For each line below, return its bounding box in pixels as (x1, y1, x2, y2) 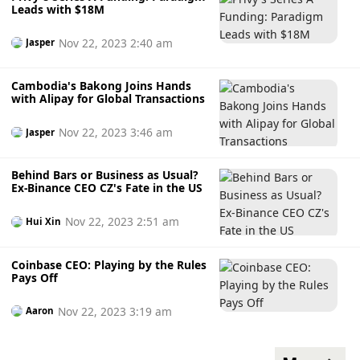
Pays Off (10, 269, 58, 285)
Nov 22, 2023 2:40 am (58, 35, 173, 51)
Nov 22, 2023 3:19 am (57, 303, 172, 319)
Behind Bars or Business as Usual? (10, 167, 198, 183)
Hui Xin (26, 215, 62, 227)
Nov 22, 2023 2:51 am (64, 214, 179, 230)
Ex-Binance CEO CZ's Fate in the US (10, 180, 202, 196)
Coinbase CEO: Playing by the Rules (10, 256, 207, 272)
